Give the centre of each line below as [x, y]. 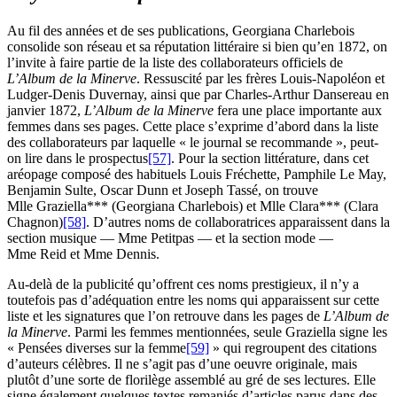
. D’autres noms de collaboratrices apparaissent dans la [238, 222]
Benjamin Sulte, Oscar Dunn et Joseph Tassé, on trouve [163, 191]
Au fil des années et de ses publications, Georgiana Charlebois [181, 31]
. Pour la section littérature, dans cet [270, 159]
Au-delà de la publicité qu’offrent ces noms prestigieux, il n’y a [183, 284]
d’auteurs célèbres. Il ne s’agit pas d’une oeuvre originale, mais [182, 364]
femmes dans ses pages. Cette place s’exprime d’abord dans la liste [193, 127]
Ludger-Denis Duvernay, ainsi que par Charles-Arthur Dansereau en [198, 95]
